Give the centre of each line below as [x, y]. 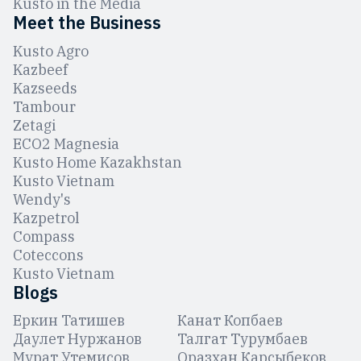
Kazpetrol [46, 218]
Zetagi [34, 125]
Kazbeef [40, 69]
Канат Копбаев [230, 321]
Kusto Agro [51, 51]
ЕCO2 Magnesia [66, 143]
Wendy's [42, 199]
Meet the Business [87, 22]
